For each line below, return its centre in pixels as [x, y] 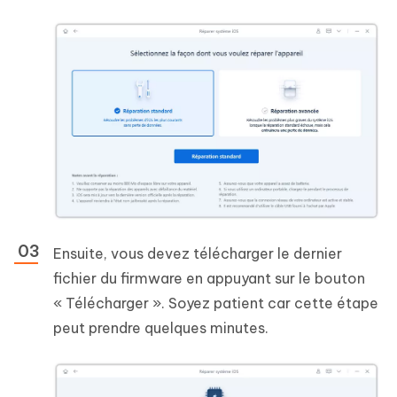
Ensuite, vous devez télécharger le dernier [198, 254]
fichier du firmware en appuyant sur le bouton [209, 279]
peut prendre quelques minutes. [161, 328]
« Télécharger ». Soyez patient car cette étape [216, 304]
